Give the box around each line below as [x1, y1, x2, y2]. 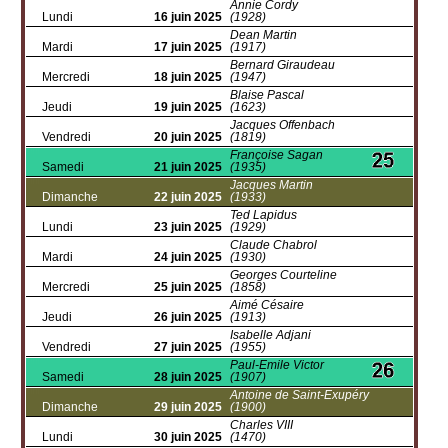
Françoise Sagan [230, 148, 323, 162]
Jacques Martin [230, 178, 313, 192]
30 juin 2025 [154, 430, 222, 444]
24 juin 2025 [154, 250, 222, 264]
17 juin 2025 [154, 40, 222, 54]
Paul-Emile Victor [230, 358, 324, 372]
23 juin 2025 [154, 220, 222, 234]
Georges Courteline [230, 268, 337, 282]
